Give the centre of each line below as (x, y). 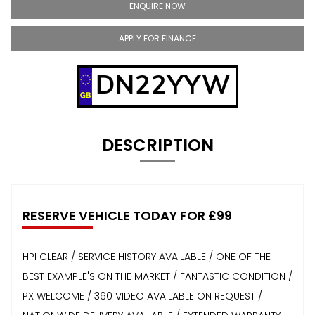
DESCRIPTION (157, 145)
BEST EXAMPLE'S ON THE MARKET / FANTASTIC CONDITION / (157, 276)
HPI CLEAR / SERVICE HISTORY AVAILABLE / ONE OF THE (147, 256)
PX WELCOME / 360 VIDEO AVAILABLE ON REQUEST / (142, 296)
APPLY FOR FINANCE (157, 38)
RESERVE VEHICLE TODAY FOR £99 (127, 215)
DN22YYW (163, 84)
